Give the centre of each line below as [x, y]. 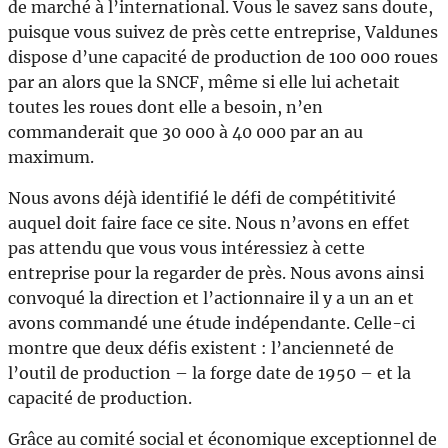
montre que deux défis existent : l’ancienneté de [201, 347]
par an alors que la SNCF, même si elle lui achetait [204, 81]
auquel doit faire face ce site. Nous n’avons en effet [209, 222]
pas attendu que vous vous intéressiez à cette [186, 247]
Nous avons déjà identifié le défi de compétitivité [202, 197]
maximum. [51, 156]
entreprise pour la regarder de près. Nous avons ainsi [216, 272]
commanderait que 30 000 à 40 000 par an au [185, 131]
